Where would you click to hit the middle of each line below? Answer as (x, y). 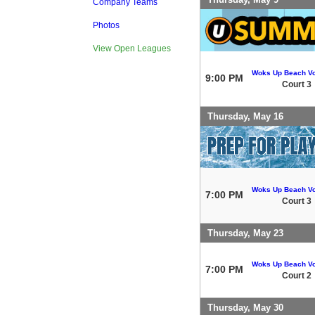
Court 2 (297, 275)
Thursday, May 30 (245, 307)
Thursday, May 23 (245, 233)
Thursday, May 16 (245, 116)
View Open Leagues (132, 49)
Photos (106, 25)
